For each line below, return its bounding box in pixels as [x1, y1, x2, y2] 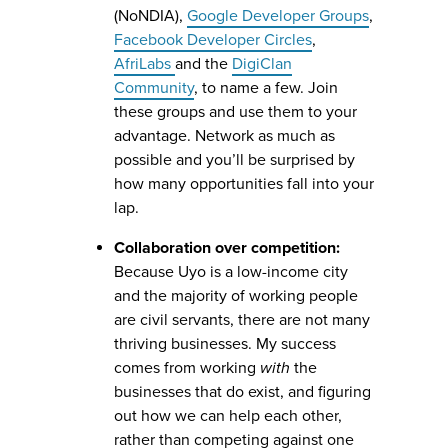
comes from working [114, 357, 260, 378]
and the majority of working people [114, 285, 358, 306]
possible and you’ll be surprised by [114, 149, 355, 170]
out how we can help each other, [114, 405, 342, 426]
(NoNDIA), [114, 5, 187, 26]
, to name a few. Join [194, 77, 338, 98]
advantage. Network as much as [114, 125, 335, 146]
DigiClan [232, 53, 292, 74]
